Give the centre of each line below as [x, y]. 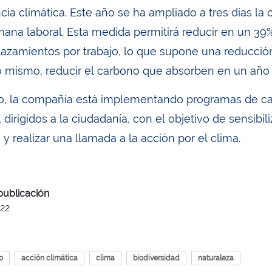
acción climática [49, 258]
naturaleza [216, 258]
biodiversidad [156, 258]
